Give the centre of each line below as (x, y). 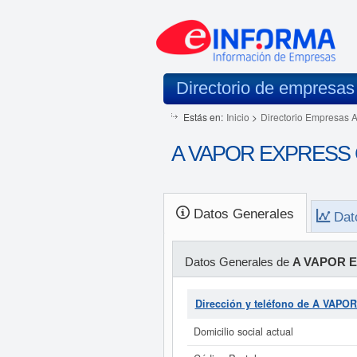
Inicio (237, 117)
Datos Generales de (238, 262)
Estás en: (203, 117)
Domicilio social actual (243, 331)
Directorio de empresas (265, 88)
